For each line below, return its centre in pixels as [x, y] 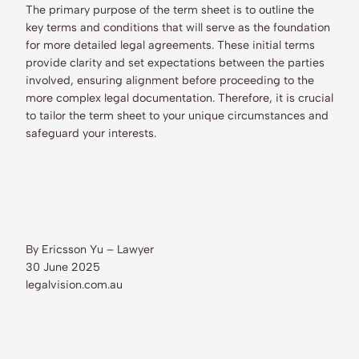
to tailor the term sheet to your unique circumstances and [177, 115]
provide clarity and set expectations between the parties [175, 62]
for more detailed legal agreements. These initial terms [170, 44]
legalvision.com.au [74, 285]
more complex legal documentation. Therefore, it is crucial [179, 97]
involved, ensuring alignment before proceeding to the [170, 80]
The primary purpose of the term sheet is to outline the [170, 9]
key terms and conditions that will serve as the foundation [178, 27]
